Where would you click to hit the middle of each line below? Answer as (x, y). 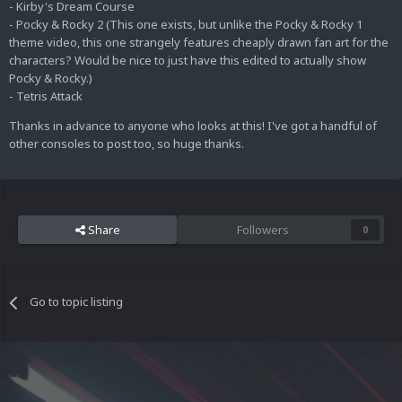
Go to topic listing (77, 302)
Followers (262, 230)
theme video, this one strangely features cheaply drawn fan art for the (199, 43)
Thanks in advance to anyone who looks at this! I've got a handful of (193, 126)
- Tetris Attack (46, 96)
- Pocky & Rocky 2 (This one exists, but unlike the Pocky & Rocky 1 (186, 25)
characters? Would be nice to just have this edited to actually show (188, 61)
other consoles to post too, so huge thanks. (127, 144)
